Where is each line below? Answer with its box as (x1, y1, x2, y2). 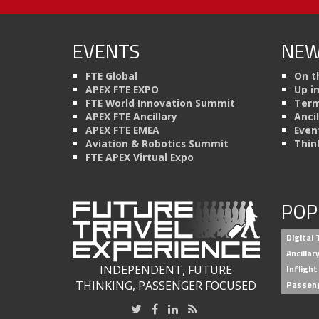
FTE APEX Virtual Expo (85, 150, 194, 164)
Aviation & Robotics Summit (85, 136, 229, 150)
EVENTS (73, 36, 140, 66)
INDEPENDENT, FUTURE (100, 262, 233, 278)
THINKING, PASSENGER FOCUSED (75, 278, 257, 293)
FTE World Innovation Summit (85, 95, 235, 110)
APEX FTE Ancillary (85, 109, 177, 123)
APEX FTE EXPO (85, 82, 159, 96)
